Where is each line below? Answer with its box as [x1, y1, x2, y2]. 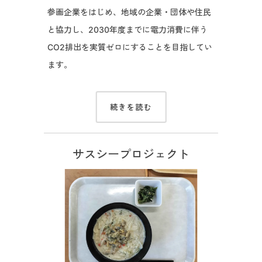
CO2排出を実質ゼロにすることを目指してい [47, 42, 212, 53]
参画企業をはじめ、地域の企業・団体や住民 [47, 7, 211, 18]
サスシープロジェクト [73, 147, 189, 162]
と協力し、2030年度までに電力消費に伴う [47, 25, 208, 35]
